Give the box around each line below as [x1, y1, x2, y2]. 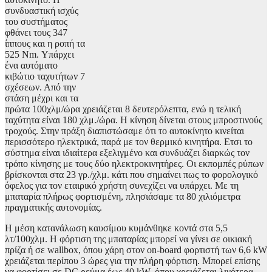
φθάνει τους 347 [5, 27, 67, 38]
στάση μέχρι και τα [5, 93, 78, 104]
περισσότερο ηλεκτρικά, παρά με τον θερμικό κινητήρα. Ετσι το [5, 137, 253, 148]
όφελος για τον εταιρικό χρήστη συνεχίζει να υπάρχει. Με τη [5, 180, 239, 191]
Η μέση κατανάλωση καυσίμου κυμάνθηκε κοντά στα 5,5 [5, 223, 228, 234]
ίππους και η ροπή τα [5, 38, 85, 49]
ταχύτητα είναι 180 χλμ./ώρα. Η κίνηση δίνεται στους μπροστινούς [5, 115, 262, 126]
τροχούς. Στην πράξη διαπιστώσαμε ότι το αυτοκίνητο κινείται [5, 126, 244, 137]
